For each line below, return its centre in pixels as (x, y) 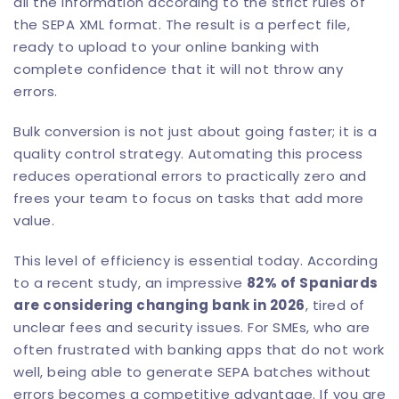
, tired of (335, 305)
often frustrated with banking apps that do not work (199, 350)
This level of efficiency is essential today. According (195, 261)
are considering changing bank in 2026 (159, 305)
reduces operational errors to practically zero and (190, 176)
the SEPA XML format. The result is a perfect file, (182, 24)
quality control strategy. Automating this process (188, 154)
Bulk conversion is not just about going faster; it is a (195, 131)
